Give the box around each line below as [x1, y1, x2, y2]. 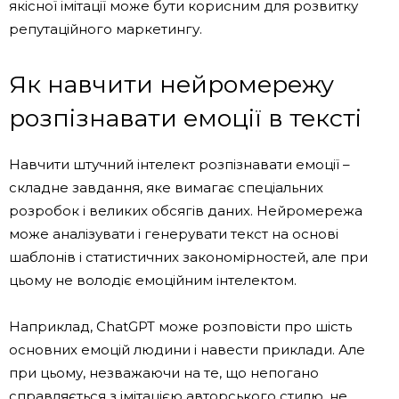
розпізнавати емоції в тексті [9, 102, 362, 133]
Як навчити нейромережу [9, 69, 334, 99]
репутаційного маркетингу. [9, 20, 202, 37]
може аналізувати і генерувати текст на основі [9, 224, 338, 242]
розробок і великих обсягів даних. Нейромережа [9, 201, 362, 219]
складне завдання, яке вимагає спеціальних [9, 178, 323, 196]
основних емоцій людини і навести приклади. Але [9, 340, 365, 358]
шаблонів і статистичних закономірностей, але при [9, 248, 368, 265]
